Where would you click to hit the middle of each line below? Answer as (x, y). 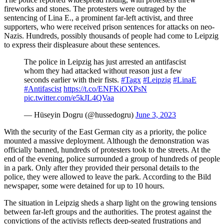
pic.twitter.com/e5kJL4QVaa (69, 97)
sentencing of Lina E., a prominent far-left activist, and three (98, 17)
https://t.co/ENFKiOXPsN (105, 88)
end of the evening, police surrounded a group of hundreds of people (112, 158)
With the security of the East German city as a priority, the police (105, 131)
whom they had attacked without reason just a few (103, 70)
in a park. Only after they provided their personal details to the (101, 167)
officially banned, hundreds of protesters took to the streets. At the (107, 149)
